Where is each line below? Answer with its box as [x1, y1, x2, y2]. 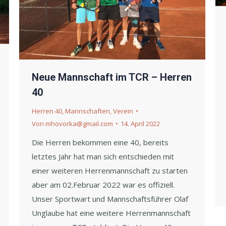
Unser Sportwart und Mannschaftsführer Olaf [32, 193, 188, 204]
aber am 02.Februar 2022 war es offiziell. [32, 179, 175, 190]
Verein [113, 106, 133, 116]
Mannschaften [65, 106, 110, 116]
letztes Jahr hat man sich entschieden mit [32, 151, 174, 161]
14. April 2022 [121, 119, 160, 128]
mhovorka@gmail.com [45, 119, 113, 128]
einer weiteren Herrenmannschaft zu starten [32, 165, 188, 176]
